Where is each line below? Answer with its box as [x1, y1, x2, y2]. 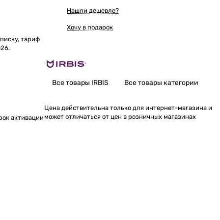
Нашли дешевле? [67, 7, 119, 14]
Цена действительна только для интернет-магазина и [44, 104, 212, 111]
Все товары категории [124, 79, 198, 87]
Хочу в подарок [67, 24, 113, 31]
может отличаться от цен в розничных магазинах [44, 113, 196, 120]
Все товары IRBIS [52, 79, 109, 87]
